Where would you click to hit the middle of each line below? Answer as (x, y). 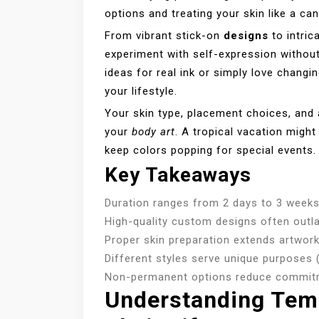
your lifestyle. (141, 91)
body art (153, 132)
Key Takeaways (178, 175)
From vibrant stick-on (164, 36)
